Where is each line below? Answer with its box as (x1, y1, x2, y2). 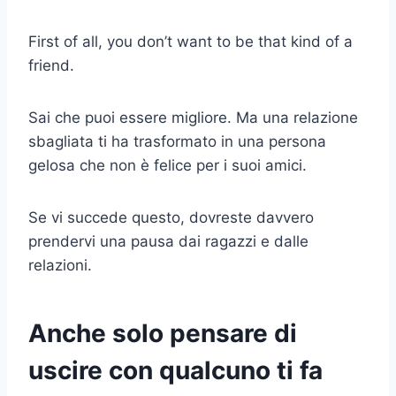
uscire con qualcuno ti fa (28, 354, 323, 385)
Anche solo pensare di (28, 317, 297, 348)
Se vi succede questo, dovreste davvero (28, 208, 314, 226)
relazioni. (28, 255, 92, 274)
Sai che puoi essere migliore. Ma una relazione (28, 108, 358, 126)
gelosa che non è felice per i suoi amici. (28, 156, 307, 174)
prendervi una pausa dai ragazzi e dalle (28, 232, 308, 250)
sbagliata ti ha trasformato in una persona (28, 132, 326, 150)
